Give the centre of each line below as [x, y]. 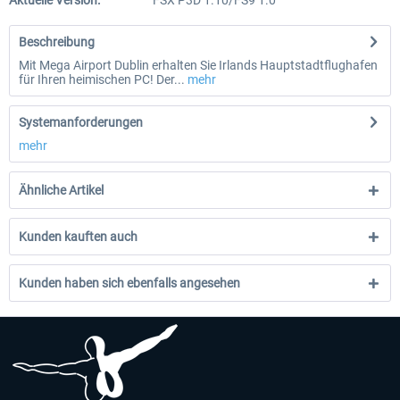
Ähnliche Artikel [61, 190]
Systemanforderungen [81, 122]
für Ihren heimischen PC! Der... [102, 79]
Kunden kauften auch [78, 237]
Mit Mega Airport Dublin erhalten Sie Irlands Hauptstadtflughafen [198, 65]
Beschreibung [57, 42]
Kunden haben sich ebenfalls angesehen [129, 283]
